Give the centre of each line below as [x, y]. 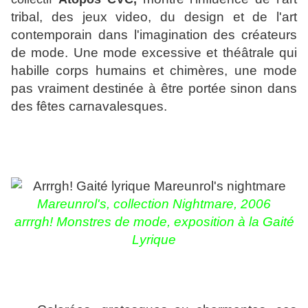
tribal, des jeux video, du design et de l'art [154, 17]
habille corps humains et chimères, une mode [154, 71]
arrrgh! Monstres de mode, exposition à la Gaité [154, 222]
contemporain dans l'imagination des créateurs [154, 35]
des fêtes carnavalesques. [89, 107]
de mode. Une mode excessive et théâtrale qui [154, 53]
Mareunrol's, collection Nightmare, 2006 [154, 204]
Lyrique [154, 240]
